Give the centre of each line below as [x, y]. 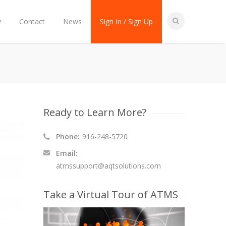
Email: [67, 153]
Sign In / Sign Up [126, 21]
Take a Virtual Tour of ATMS [111, 194]
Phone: [68, 136]
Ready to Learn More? [95, 112]
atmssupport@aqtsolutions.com [108, 166]
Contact [32, 21]
